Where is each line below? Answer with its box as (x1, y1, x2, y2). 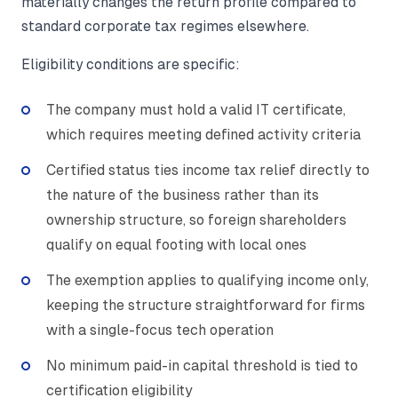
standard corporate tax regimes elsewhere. (21, 18, 309, 34)
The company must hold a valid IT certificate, (46, 100, 346, 118)
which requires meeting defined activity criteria (46, 125, 361, 143)
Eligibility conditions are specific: (21, 56, 240, 72)
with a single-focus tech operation (46, 321, 274, 338)
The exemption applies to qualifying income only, (46, 271, 369, 289)
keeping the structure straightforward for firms (46, 296, 365, 314)
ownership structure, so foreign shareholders (46, 211, 346, 228)
